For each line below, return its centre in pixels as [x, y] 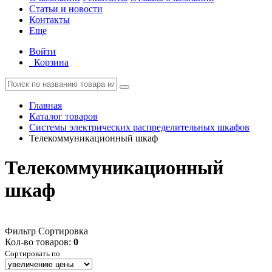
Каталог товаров [63, 116]
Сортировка [63, 231]
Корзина [51, 62]
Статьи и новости [66, 9]
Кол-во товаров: [39, 242]
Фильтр [20, 231]
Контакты [49, 20]
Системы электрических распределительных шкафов [139, 127]
